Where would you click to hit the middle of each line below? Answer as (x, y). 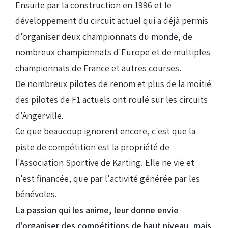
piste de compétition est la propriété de (92, 147)
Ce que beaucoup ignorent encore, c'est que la (105, 131)
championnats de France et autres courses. (98, 68)
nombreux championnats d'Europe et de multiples (113, 52)
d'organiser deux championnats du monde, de (104, 37)
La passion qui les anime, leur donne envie (97, 210)
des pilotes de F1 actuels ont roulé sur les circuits (111, 100)
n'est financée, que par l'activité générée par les (108, 179)
